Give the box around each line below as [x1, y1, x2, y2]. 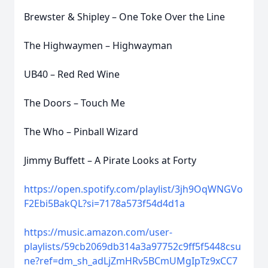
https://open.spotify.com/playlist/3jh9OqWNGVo [24, 182, 243, 196]
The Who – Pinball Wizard [24, 125, 138, 138]
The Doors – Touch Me [24, 96, 125, 109]
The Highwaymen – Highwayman [24, 39, 172, 52]
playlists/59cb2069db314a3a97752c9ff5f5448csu [24, 240, 241, 253]
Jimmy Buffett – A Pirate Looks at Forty [24, 154, 196, 167]
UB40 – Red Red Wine [24, 68, 120, 81]
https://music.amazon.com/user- [24, 226, 172, 239]
